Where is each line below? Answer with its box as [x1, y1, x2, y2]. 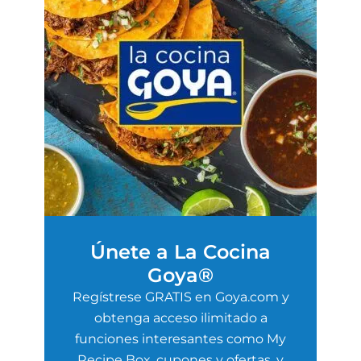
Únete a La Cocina [90, 240, 271, 263]
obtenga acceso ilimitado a [93, 310, 268, 326]
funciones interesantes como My [75, 331, 286, 346]
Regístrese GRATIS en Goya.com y [72, 289, 289, 305]
